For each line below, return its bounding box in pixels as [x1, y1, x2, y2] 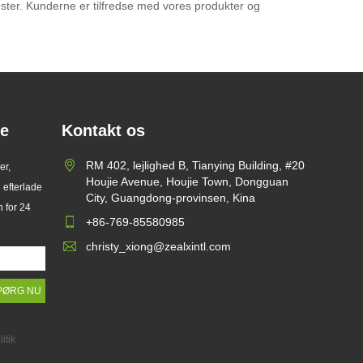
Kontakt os [62, 122, 145, 140]
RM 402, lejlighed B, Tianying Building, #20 [86, 159, 305, 173]
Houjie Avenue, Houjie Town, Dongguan [86, 175, 288, 189]
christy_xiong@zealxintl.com [86, 240, 231, 254]
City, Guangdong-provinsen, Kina [86, 191, 255, 205]
